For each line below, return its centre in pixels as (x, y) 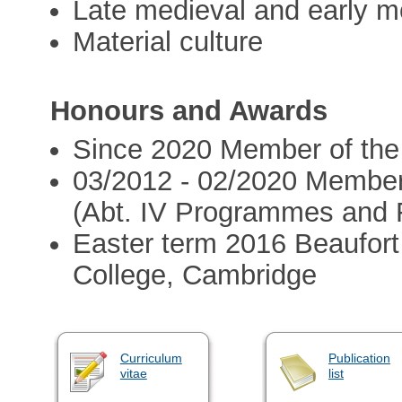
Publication (359, 358)
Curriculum (151, 358)
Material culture (168, 42)
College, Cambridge (195, 275)
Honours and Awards (189, 111)
